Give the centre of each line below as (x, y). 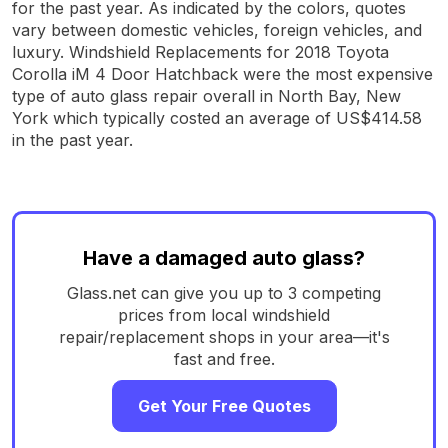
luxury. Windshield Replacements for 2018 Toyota (200, 51)
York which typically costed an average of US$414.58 (217, 117)
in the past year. (72, 139)
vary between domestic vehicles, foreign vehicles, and (217, 29)
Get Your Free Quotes (224, 405)
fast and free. (224, 358)
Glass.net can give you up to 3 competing (224, 292)
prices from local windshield (224, 314)
